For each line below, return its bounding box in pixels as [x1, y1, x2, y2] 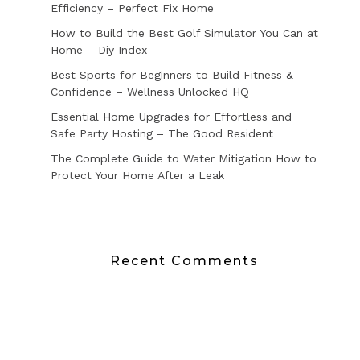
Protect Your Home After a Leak [50, 169, 224, 182]
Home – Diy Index [50, 43, 147, 57]
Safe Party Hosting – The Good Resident [50, 127, 273, 141]
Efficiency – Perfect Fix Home [50, 2, 214, 15]
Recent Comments [109, 253, 259, 269]
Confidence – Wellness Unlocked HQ [50, 85, 249, 99]
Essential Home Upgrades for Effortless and [50, 110, 292, 124]
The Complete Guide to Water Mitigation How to [50, 152, 317, 166]
